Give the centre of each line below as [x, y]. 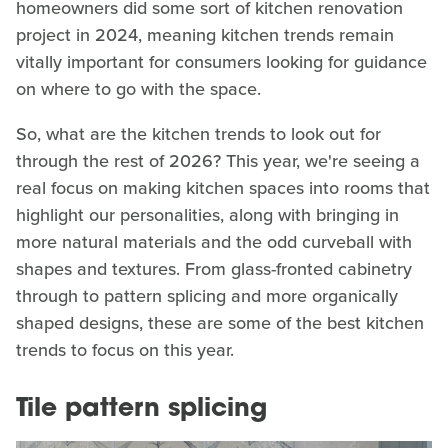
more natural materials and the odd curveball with [214, 241]
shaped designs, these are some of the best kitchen [220, 322]
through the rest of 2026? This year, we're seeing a [218, 160]
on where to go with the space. [141, 88]
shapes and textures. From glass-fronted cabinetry [214, 268]
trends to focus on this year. [125, 349]
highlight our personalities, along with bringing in [207, 214]
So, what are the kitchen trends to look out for [198, 133]
